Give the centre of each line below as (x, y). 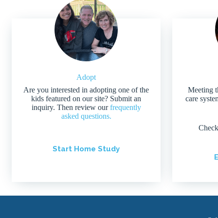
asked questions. (86, 116)
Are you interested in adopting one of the (86, 90)
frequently (125, 107)
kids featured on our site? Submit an (86, 98)
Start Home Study (86, 149)
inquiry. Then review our (71, 107)
